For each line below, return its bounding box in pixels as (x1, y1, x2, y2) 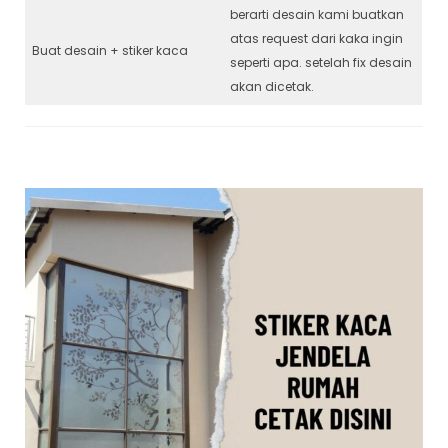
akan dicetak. (230, 77, 314, 95)
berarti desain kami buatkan (230, 5, 404, 23)
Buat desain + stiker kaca (32, 41, 188, 59)
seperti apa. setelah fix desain (230, 53, 412, 71)
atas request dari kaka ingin (230, 29, 403, 47)
